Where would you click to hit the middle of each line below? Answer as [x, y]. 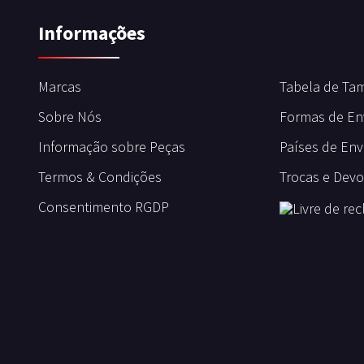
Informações [92, 33]
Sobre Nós [70, 117]
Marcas [60, 87]
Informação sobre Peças [112, 147]
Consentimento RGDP [104, 207]
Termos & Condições [100, 177]
